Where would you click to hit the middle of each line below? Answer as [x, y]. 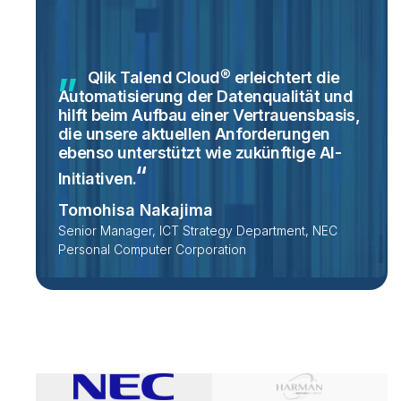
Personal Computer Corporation [152, 250]
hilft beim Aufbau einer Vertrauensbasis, [209, 115]
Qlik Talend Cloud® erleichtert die [213, 78]
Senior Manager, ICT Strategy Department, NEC [198, 231]
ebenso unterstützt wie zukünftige [189, 153]
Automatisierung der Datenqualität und [206, 97]
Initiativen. [98, 179]
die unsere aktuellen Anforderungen [194, 134]
